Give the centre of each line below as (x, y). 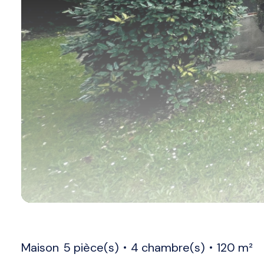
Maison (40, 248)
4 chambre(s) (168, 248)
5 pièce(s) (91, 248)
